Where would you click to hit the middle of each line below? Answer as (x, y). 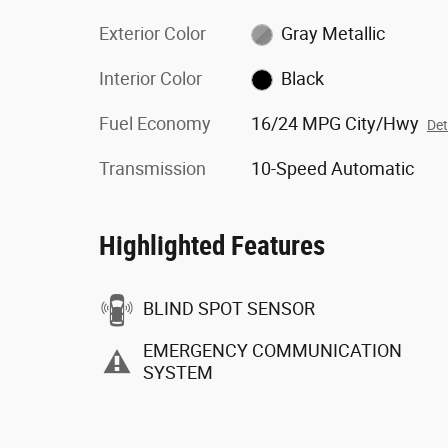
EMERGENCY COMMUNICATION (272, 350)
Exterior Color (152, 33)
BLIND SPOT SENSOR (229, 308)
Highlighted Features (212, 245)
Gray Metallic (333, 33)
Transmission (152, 168)
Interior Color (150, 78)
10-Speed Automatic (332, 168)
